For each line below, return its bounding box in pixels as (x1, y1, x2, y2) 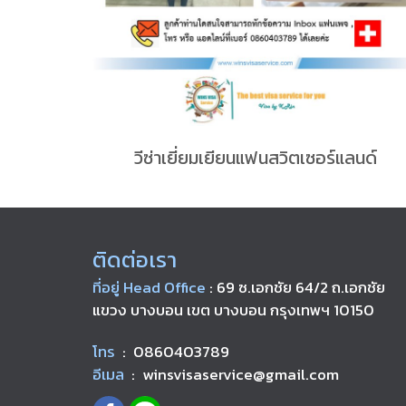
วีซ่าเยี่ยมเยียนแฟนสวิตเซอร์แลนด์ (134, 143, 377, 171)
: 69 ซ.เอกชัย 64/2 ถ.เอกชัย (209, 275, 385, 299)
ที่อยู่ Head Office (92, 275, 206, 299)
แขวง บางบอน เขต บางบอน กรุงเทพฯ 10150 (92, 297, 374, 322)
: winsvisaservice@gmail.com (131, 362, 339, 386)
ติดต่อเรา (92, 243, 177, 275)
